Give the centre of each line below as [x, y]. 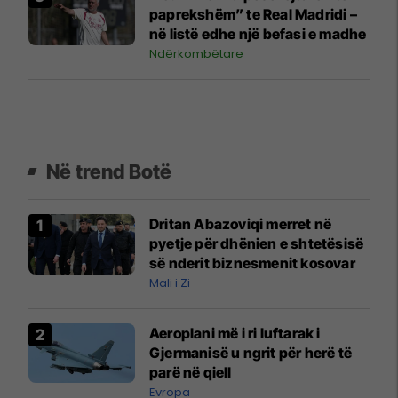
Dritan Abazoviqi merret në [241, 224]
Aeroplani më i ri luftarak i [235, 334]
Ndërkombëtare [196, 54]
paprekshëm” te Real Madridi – [253, 15]
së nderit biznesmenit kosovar [252, 263]
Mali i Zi [170, 283]
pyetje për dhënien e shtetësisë [257, 244]
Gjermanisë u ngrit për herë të [251, 353]
